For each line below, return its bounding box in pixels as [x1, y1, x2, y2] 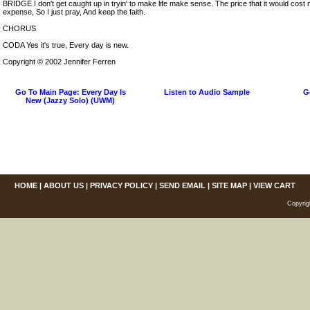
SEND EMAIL [159, 181, 206, 190]
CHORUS [3, 24, 36, 33]
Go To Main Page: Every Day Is [15, 88, 126, 96]
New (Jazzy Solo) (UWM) [26, 96, 115, 104]
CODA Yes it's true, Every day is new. [3, 41, 129, 49]
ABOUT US [44, 181, 84, 190]
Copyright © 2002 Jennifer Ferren [3, 57, 116, 66]
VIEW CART [253, 181, 295, 190]
